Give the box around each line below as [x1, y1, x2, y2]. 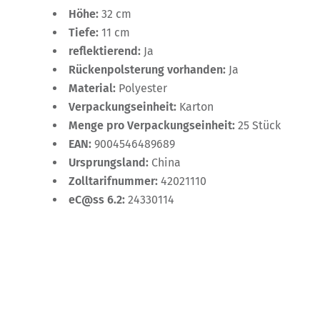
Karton [179, 99, 214, 114]
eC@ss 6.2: [69, 192, 128, 206]
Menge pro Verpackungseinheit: [69, 118, 238, 132]
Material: [69, 81, 119, 95]
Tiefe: [69, 25, 101, 39]
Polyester [119, 81, 167, 95]
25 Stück [238, 118, 281, 132]
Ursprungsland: [69, 155, 151, 169]
